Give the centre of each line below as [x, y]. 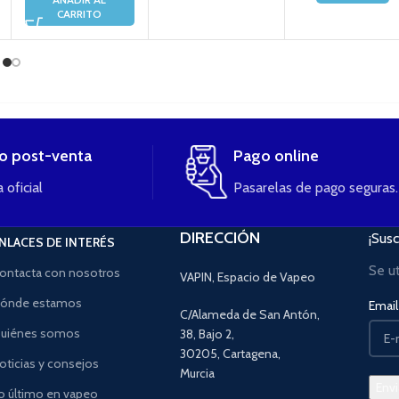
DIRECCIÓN [220, 237]
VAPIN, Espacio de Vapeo [247, 277]
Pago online [276, 155]
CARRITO [80, 13]
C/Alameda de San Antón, [249, 314]
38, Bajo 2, [207, 334]
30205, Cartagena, [230, 353]
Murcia [197, 373]
